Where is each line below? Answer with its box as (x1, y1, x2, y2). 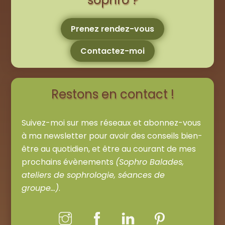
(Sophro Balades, (115, 156, 184, 168)
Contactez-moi (80, 45, 145, 57)
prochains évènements (21, 156, 116, 168)
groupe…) (21, 182, 59, 194)
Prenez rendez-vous (71, 23, 154, 35)
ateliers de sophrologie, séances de (21, 169, 165, 181)
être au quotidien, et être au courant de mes (21, 143, 196, 155)
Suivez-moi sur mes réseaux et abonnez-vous (21, 117, 201, 129)
